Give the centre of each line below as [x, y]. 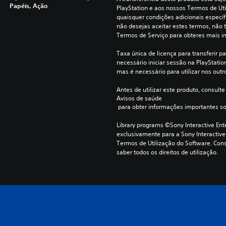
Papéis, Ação [29, 5]
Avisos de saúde [139, 98]
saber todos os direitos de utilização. [167, 152]
